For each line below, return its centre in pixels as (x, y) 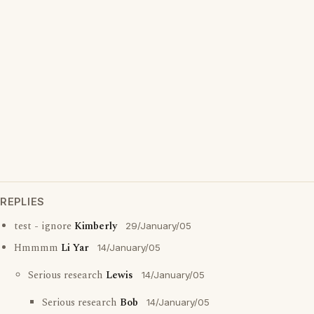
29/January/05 (158, 226)
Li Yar (75, 248)
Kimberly (96, 226)
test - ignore (44, 226)
